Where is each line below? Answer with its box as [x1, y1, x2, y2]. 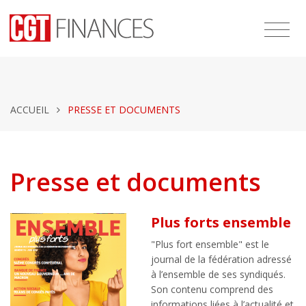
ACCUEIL [10, 103, 49, 116]
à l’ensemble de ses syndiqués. [151, 268, 286, 281]
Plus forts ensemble [151, 213, 291, 232]
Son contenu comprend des [151, 283, 273, 296]
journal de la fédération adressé [151, 253, 292, 266]
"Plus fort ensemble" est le [151, 238, 269, 251]
